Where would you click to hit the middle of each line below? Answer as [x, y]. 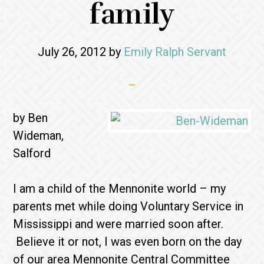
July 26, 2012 [72, 52]
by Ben [31, 118]
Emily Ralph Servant [175, 52]
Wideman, [39, 136]
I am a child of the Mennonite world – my [120, 189]
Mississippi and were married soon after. [120, 224]
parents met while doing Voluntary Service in [128, 206]
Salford [32, 153]
